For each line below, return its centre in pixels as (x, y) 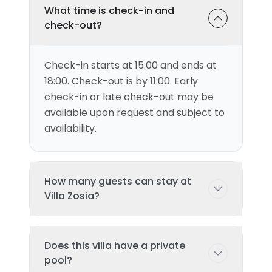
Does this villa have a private (115, 246)
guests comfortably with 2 (107, 252)
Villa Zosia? (72, 196)
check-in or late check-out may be (129, 97)
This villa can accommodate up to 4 (130, 236)
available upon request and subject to (134, 113)
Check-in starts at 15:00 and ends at (131, 65)
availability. (70, 128)
